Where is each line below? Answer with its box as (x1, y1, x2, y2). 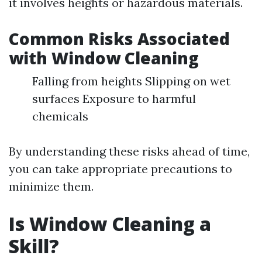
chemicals (32, 109, 88, 123)
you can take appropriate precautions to (9, 161, 232, 176)
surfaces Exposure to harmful (32, 91, 196, 106)
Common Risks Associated (9, 27, 230, 50)
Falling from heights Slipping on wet (32, 74, 230, 88)
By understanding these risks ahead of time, (9, 144, 250, 158)
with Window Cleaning (9, 47, 199, 69)
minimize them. (9, 179, 94, 194)
